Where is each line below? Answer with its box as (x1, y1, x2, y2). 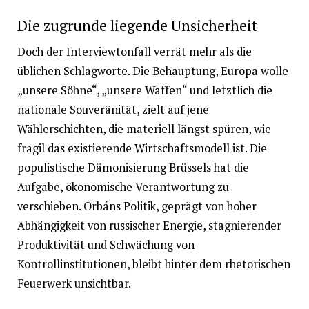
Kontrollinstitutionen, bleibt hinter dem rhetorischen (17, 257, 290, 272)
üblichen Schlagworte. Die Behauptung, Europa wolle (17, 63, 288, 79)
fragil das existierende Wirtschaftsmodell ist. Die (17, 141, 267, 157)
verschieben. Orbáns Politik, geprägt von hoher (17, 199, 257, 215)
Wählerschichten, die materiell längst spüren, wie (17, 121, 271, 137)
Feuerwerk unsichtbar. (17, 276, 131, 292)
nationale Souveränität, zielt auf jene (17, 102, 209, 118)
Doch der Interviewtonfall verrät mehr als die (17, 44, 252, 60)
